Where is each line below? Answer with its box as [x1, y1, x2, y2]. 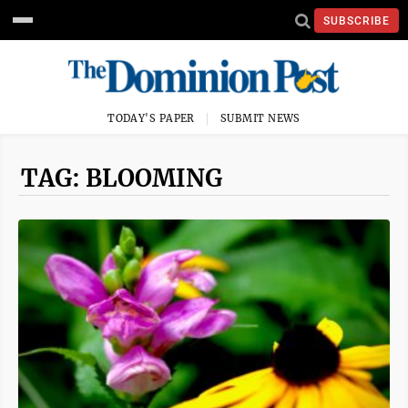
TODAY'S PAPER [107, 112, 195, 125]
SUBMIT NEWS [220, 112, 301, 125]
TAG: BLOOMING [21, 163, 222, 193]
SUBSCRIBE [323, 14, 390, 27]
